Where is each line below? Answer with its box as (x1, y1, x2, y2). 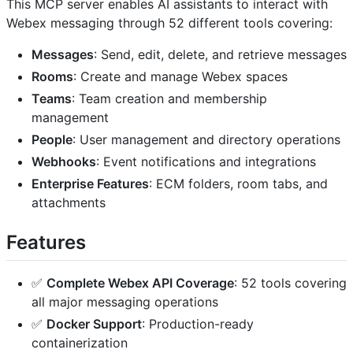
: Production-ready (142, 316, 254, 333)
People (32, 131, 72, 147)
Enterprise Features (32, 175, 149, 191)
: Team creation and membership (72, 90, 267, 106)
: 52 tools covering (234, 275, 347, 292)
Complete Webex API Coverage (46, 275, 234, 292)
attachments (32, 194, 106, 210)
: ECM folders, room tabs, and (149, 175, 328, 191)
